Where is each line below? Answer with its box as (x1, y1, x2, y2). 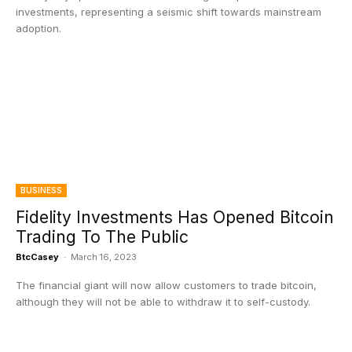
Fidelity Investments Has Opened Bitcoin (16, 207, 334, 227)
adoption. (16, 22, 61, 35)
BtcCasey (16, 251, 59, 262)
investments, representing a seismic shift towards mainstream (16, 5, 321, 18)
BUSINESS (20, 185, 62, 195)
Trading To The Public (16, 227, 189, 247)
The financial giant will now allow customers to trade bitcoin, (16, 279, 317, 291)
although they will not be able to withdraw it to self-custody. (16, 295, 310, 308)
